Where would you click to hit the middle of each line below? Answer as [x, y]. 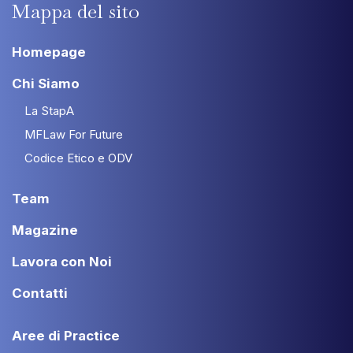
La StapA [49, 111]
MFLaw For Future [74, 134]
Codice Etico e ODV [78, 158]
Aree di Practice [66, 336]
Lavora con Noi [62, 262]
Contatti [40, 293]
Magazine [45, 230]
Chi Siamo [46, 84]
